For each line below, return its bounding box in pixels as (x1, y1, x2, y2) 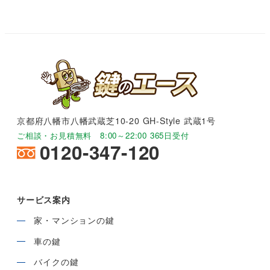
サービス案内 (17, 193, 71, 206)
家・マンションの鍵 (34, 214, 115, 227)
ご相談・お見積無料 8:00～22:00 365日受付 (17, 130, 189, 142)
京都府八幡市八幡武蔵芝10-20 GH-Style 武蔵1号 (17, 115, 216, 127)
